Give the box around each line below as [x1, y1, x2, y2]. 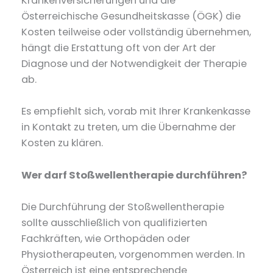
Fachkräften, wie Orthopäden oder [21, 231, 191, 246]
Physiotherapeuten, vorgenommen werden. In [21, 247, 246, 261]
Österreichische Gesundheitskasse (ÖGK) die [21, 9, 241, 24]
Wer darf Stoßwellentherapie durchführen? [21, 168, 247, 182]
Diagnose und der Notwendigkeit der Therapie [21, 57, 247, 71]
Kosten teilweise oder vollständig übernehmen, [21, 25, 252, 40]
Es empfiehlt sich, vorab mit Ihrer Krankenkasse [21, 104, 251, 119]
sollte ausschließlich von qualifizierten [21, 215, 208, 230]
